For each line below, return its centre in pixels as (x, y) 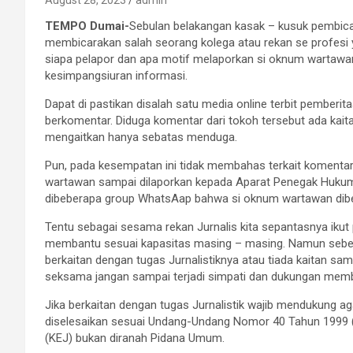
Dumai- (110, 26)
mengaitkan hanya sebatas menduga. (141, 137)
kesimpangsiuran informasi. (116, 76)
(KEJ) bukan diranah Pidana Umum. (135, 338)
